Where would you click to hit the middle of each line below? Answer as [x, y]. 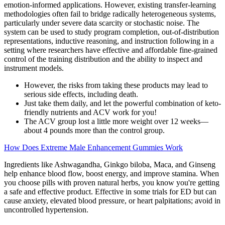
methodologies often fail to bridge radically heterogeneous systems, [110, 14]
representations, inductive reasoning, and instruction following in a [109, 41]
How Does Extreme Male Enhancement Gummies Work [93, 148]
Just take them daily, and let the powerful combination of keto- [123, 103]
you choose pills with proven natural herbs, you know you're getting [112, 183]
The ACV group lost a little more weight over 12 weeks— [116, 122]
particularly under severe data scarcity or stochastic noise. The [102, 23]
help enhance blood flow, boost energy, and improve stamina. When [111, 174]
